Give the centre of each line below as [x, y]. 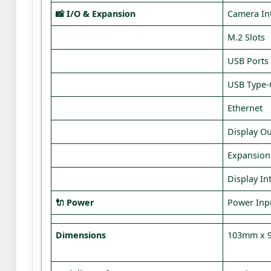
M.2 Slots [247, 37]
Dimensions [81, 235]
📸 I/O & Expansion [96, 14]
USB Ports [248, 61]
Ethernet [245, 108]
